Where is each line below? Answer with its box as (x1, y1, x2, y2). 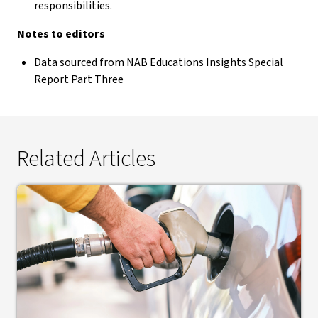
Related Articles (17, 143, 155, 175)
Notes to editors (17, 26, 107, 42)
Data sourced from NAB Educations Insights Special (34, 55, 283, 70)
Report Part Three (34, 72, 124, 87)
